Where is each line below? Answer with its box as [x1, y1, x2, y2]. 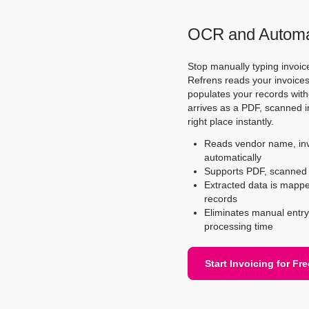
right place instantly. [188, 116, 274, 127]
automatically [204, 152, 261, 163]
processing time [204, 221, 273, 232]
